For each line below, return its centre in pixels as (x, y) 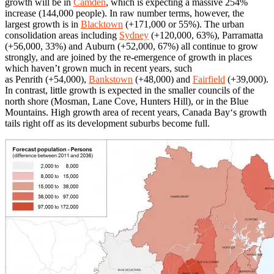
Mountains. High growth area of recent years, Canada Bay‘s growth (136, 113)
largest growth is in (43, 24)
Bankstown (111, 80)
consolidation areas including (62, 35)
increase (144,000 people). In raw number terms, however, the (124, 13)
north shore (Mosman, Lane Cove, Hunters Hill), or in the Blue (127, 102)
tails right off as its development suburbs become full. (107, 124)
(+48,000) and (163, 80)
